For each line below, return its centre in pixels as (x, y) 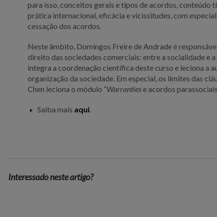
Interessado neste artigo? (51, 177)
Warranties (124, 89)
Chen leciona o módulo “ (67, 89)
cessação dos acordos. (65, 26)
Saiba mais (56, 109)
